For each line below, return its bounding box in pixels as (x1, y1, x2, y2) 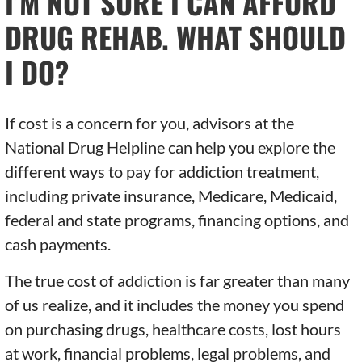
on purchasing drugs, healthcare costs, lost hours (5, 319, 342, 339)
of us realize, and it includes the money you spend (5, 295, 345, 315)
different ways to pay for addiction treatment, (5, 162, 320, 182)
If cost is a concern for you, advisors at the (5, 113, 295, 133)
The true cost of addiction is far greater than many (5, 271, 351, 291)
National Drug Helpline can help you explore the (5, 137, 336, 158)
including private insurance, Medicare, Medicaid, (5, 186, 338, 206)
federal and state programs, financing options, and (5, 210, 350, 230)
